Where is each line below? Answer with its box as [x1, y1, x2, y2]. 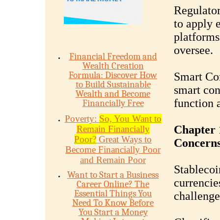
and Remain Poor [80, 155, 146, 165]
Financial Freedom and [69, 51, 157, 62]
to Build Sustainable [75, 79, 151, 90]
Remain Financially [76, 124, 150, 134]
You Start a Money [78, 207, 148, 218]
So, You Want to [99, 113, 162, 124]
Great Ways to [99, 134, 152, 144]
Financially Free [82, 98, 144, 109]
